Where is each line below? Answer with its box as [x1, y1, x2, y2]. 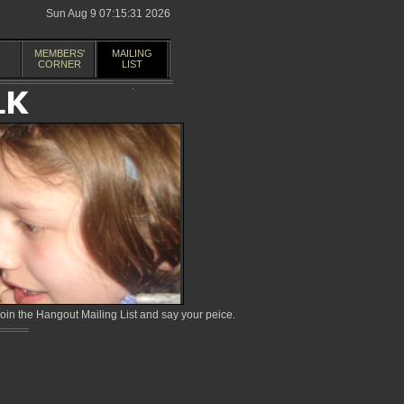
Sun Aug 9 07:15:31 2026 [46, 7, 170, 20]
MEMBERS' [33, 48, 85, 59]
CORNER [37, 59, 81, 69]
